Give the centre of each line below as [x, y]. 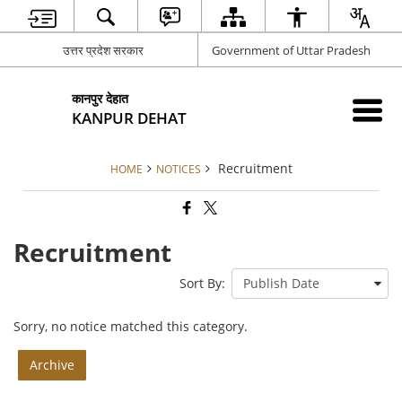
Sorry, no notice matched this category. [131, 327]
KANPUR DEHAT [130, 118]
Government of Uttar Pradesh [291, 50]
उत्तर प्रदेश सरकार [104, 50]
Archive [52, 365]
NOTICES [178, 169]
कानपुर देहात [100, 98]
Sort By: [202, 284]
